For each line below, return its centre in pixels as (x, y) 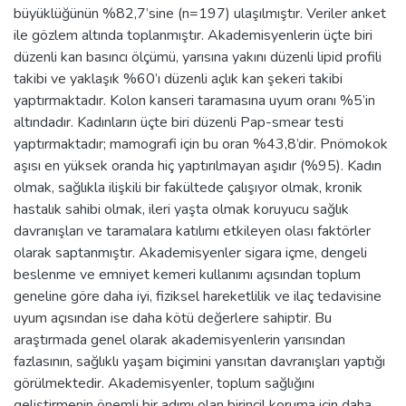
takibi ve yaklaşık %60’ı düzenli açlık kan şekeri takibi (178, 78)
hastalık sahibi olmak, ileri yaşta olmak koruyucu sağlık (181, 209)
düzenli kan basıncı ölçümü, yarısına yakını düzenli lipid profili (198, 57)
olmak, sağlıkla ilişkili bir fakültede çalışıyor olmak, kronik (188, 187)
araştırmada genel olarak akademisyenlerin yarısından (179, 339)
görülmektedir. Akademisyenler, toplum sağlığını (164, 383)
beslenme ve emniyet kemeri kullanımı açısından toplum (187, 274)
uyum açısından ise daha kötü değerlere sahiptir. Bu (173, 318)
